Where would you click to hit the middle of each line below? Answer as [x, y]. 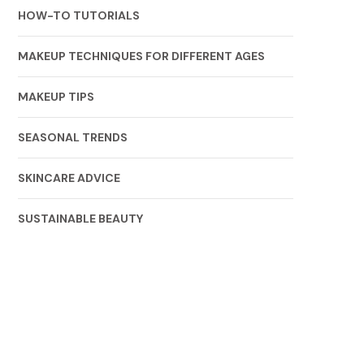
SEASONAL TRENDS [72, 137]
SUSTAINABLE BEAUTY [80, 219]
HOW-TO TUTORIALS [78, 15]
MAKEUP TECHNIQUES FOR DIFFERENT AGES [141, 56]
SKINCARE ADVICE [69, 178]
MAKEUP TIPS [56, 97]
